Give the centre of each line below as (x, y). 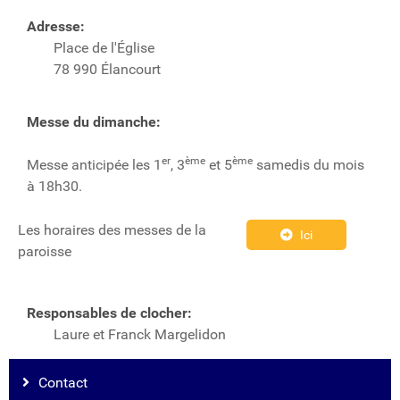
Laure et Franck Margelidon (140, 335)
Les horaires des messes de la (112, 230)
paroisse (45, 252)
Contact (63, 383)
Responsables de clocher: (109, 313)
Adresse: (56, 27)
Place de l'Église (104, 48)
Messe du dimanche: (94, 122)
